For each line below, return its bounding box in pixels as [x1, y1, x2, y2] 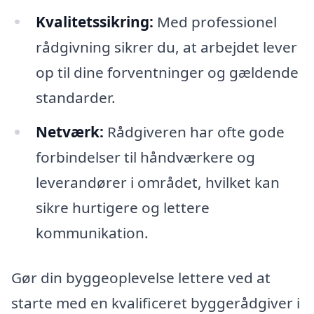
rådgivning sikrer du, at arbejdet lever [35, 36, 297, 57]
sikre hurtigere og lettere [35, 198, 210, 218]
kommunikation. [35, 223, 149, 243]
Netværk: [35, 122, 104, 142]
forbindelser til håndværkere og [35, 147, 255, 168]
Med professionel [153, 11, 277, 32]
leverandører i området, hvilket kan [35, 172, 280, 193]
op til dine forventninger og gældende [35, 62, 299, 82]
